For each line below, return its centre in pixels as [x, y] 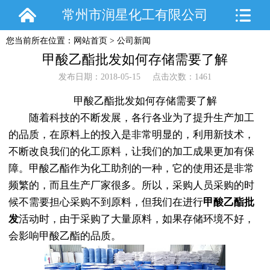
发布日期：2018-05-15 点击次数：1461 [135, 77]
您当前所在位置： [40, 41]
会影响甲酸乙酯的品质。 [64, 236]
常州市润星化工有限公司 [135, 15]
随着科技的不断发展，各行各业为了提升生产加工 [131, 118]
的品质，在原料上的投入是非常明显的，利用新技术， [131, 135]
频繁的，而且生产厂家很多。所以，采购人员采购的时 [131, 186]
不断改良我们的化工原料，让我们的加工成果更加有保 [131, 152]
